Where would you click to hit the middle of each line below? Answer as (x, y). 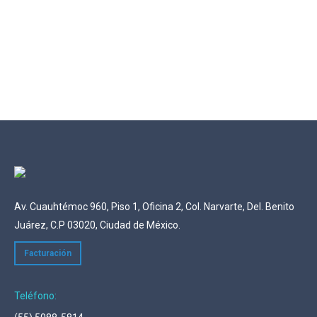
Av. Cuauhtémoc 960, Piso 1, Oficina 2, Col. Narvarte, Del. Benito (154, 207)
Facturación (48, 253)
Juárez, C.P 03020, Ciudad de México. (97, 225)
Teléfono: (35, 296)
